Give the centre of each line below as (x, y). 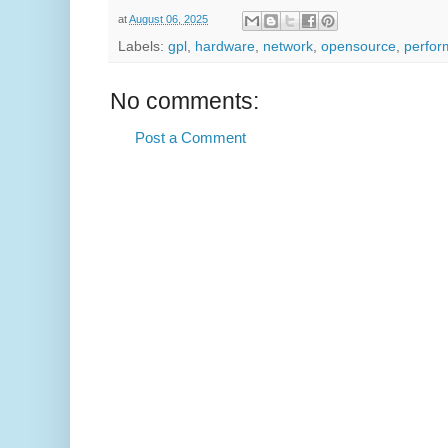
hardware (225, 46)
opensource (358, 46)
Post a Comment (190, 137)
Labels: (143, 46)
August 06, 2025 (168, 19)
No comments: (184, 100)
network (288, 46)
